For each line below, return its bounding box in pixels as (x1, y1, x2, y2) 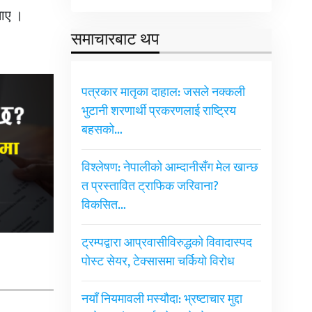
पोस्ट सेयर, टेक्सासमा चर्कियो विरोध (81, 251, 235, 273)
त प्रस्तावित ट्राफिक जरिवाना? (81, 176, 219, 198)
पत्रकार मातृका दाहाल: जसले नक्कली (81, 82, 245, 104)
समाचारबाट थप (70, 26, 159, 54)
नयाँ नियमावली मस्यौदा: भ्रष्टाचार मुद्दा (81, 289, 242, 311)
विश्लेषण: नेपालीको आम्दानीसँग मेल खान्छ (81, 157, 258, 179)
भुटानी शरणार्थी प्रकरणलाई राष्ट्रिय (81, 101, 236, 123)
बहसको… (81, 120, 123, 141)
